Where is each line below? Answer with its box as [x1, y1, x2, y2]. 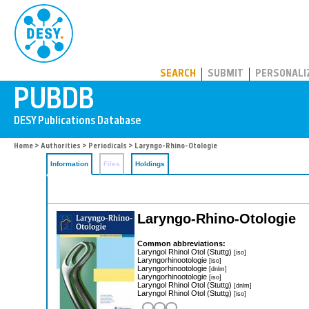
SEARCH [160, 69, 196, 79]
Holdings [135, 160, 165, 168]
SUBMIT [208, 69, 243, 79]
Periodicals [88, 143, 127, 150]
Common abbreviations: [137, 239, 226, 248]
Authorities [41, 143, 81, 150]
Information [50, 160, 88, 168]
